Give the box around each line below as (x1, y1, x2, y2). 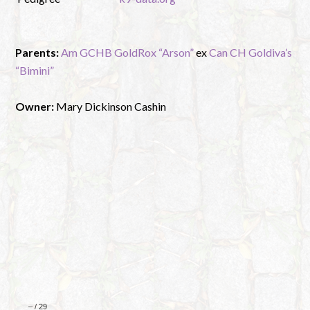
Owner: (15, 100, 55, 113)
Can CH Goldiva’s (209, 46, 293, 60)
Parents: (15, 46, 60, 60)
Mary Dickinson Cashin (54, 100, 167, 113)
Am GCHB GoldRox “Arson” (61, 46, 194, 60)
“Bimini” (15, 64, 55, 77)
